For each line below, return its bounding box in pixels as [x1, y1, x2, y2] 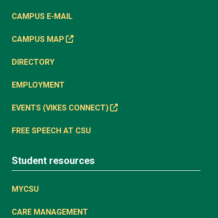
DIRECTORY [12, 57, 54, 67]
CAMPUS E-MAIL [12, 11, 73, 21]
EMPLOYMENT [12, 80, 65, 90]
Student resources [12, 154, 95, 166]
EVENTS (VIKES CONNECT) [12, 103, 109, 112]
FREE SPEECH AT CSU [12, 126, 91, 135]
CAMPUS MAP [12, 34, 64, 44]
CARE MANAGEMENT [12, 207, 88, 217]
